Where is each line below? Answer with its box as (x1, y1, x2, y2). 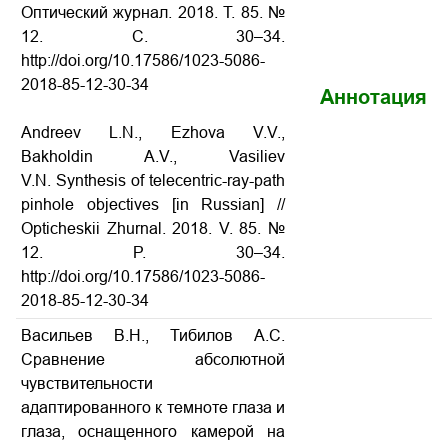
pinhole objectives (21, 196, 172, 213)
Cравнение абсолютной (21, 351, 285, 368)
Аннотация (320, 86, 427, 108)
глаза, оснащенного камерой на (21, 423, 285, 440)
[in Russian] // (171, 196, 285, 213)
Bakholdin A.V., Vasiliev (21, 148, 285, 165)
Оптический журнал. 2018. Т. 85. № (21, 4, 285, 21)
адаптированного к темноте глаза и (21, 399, 285, 416)
